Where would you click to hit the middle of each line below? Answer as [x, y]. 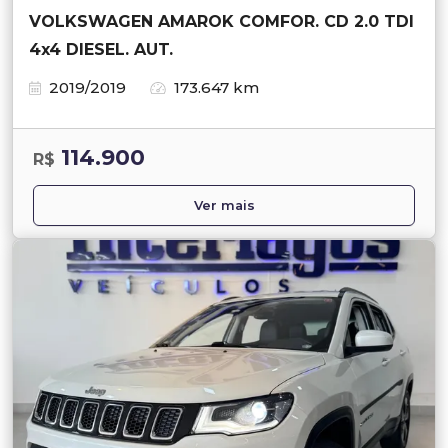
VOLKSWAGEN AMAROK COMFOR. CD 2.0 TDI [221, 21]
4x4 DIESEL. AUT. [101, 49]
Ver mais [224, 205]
